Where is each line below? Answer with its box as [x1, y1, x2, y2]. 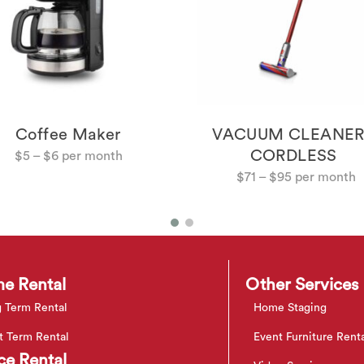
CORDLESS [249, 148, 342, 165]
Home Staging [253, 302, 327, 314]
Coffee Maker [15, 127, 121, 144]
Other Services [245, 276, 358, 294]
